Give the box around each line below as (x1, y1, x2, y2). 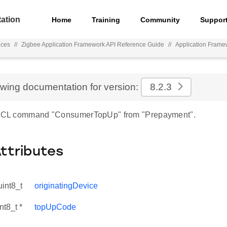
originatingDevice (34, 181, 98, 190)
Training (92, 15, 121, 24)
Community (140, 15, 180, 24)
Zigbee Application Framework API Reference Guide (21, 41, 165, 48)
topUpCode (34, 203, 76, 211)
